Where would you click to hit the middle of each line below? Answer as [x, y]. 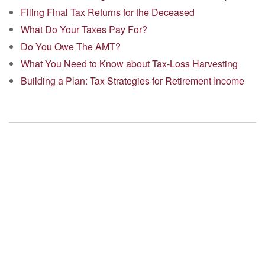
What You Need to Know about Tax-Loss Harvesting [129, 64]
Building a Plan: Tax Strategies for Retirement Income [132, 81]
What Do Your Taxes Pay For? [84, 29]
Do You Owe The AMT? [71, 46]
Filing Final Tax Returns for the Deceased [108, 12]
